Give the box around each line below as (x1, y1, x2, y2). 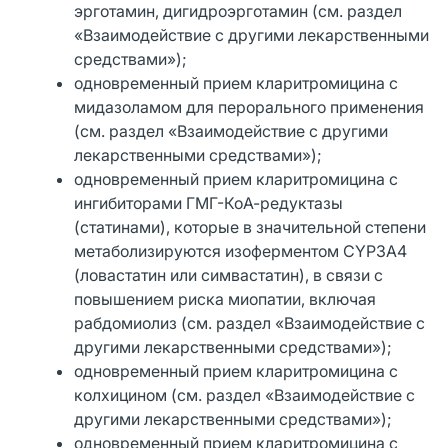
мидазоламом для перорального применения (74, 96, 425, 117)
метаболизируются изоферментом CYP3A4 (74, 240, 408, 261)
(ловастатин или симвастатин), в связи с (74, 264, 384, 285)
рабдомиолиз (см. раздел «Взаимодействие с (74, 312, 426, 333)
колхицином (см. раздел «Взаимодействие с (74, 384, 416, 405)
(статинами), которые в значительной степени (74, 216, 427, 237)
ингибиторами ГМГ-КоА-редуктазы (74, 192, 344, 213)
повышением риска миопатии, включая (74, 288, 377, 309)
